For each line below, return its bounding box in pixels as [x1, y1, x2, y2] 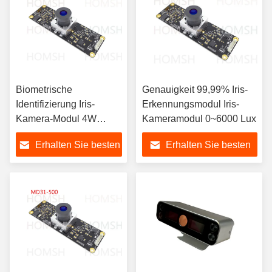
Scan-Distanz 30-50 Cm [16, 128, 119, 138]
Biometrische [16, 84, 72, 95]
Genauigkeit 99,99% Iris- [142, 84, 248, 95]
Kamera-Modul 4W [16, 114, 97, 124]
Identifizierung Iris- [16, 99, 95, 109]
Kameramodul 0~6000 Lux [142, 114, 256, 124]
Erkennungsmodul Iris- [142, 99, 239, 109]
